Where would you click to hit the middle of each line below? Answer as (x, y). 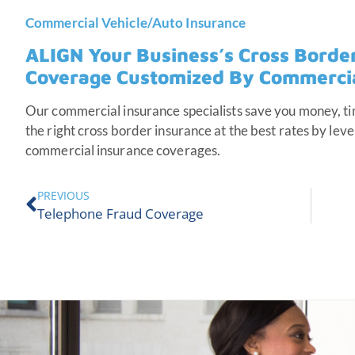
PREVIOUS (63, 195)
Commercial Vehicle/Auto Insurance (136, 22)
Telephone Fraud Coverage (120, 213)
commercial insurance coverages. (124, 151)
